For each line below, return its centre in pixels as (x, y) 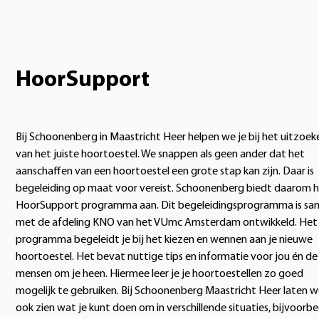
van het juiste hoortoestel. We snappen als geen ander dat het (160, 154)
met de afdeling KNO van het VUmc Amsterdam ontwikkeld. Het (167, 223)
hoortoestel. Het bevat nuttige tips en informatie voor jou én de (167, 257)
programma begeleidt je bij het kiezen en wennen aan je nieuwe (164, 240)
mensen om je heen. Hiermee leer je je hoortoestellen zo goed (159, 274)
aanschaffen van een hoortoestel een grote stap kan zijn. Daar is (165, 171)
